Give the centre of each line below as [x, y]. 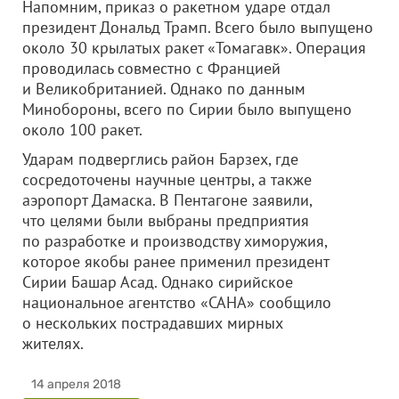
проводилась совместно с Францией [151, 68]
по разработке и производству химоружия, [175, 241]
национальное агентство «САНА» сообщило [177, 302]
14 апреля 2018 [76, 384]
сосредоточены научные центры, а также [167, 179]
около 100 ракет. [82, 130]
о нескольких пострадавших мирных [153, 323]
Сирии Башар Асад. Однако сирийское [158, 282]
